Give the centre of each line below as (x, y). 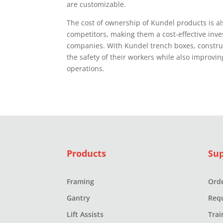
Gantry (79, 198)
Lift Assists (85, 214)
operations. (86, 68)
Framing (81, 181)
